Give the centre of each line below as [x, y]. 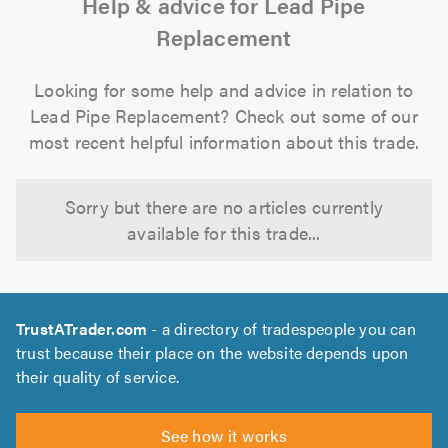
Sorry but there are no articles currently [224, 207]
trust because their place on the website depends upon [212, 353]
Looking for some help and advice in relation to [224, 90]
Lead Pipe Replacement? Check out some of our [224, 116]
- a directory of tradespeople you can [281, 329]
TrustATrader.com [82, 329]
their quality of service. [97, 377]
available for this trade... [224, 233]
